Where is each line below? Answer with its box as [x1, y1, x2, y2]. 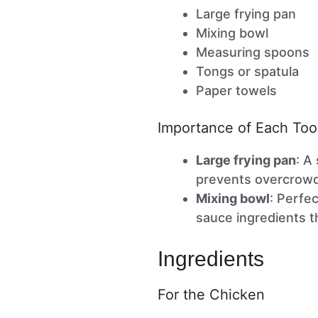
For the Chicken [158, 286, 265, 304]
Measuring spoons [196, 45, 309, 60]
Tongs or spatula [196, 64, 299, 79]
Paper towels [196, 83, 277, 99]
